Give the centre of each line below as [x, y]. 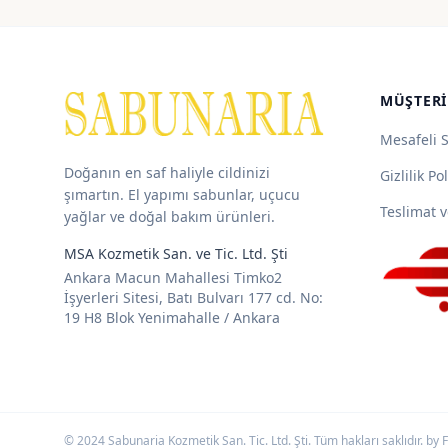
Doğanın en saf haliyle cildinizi [167, 172]
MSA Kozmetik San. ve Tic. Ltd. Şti [176, 253]
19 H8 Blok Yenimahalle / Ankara [172, 317]
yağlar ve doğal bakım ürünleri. [169, 216]
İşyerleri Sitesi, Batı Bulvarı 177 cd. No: [193, 297]
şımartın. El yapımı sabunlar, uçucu [182, 194]
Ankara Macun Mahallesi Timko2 [173, 277]
